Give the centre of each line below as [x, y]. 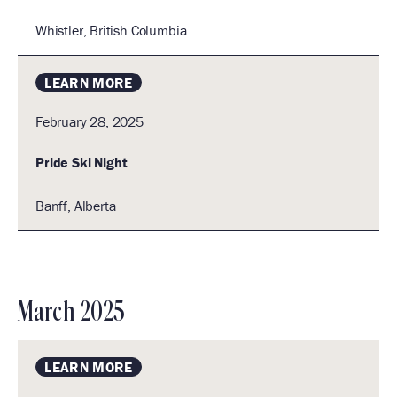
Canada [138, 248]
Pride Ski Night [82, 162]
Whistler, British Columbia [111, 30]
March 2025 [72, 312]
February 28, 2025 [90, 121]
